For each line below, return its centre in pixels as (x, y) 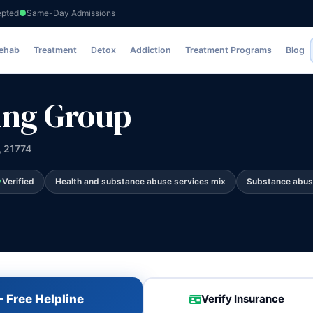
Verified (18, 181)
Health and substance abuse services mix (140, 181)
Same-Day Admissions (71, 13)
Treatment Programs (229, 50)
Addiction (151, 50)
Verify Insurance (243, 299)
